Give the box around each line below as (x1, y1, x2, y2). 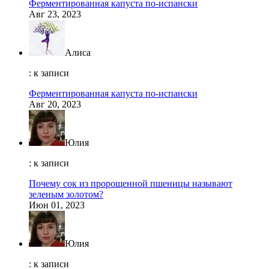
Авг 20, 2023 (29, 99, 81, 110)
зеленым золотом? (29, 189, 103, 200)
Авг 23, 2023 (29, 9, 81, 20)
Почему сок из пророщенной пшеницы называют (29, 178, 232, 189)
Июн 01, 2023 (29, 200, 85, 211)
